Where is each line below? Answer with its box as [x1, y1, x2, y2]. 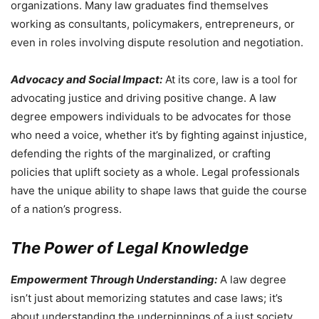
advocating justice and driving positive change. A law [11, 91, 276, 105]
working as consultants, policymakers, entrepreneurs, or [11, 17, 295, 31]
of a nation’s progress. [11, 202, 122, 216]
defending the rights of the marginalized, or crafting [11, 147, 271, 161]
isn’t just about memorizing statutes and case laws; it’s [11, 291, 283, 305]
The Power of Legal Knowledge [11, 239, 249, 258]
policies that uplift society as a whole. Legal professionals [11, 165, 300, 179]
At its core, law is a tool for [162, 73, 298, 87]
